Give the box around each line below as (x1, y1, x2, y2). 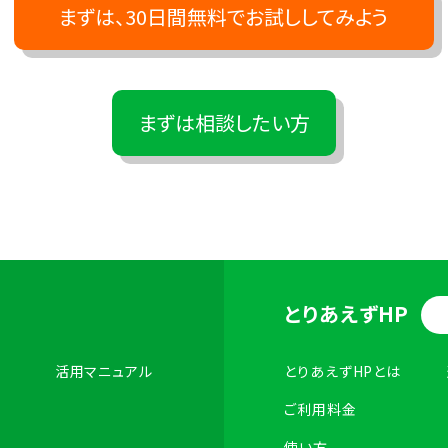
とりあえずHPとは (284, 361, 402, 381)
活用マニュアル (54, 361, 153, 381)
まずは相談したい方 (138, 108, 310, 137)
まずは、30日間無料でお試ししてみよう (59, 2, 389, 31)
